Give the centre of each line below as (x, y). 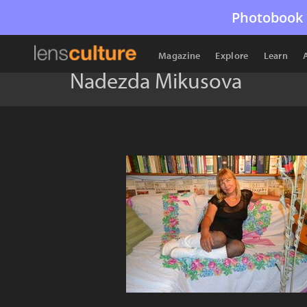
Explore (232, 56)
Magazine (180, 56)
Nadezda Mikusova (156, 80)
